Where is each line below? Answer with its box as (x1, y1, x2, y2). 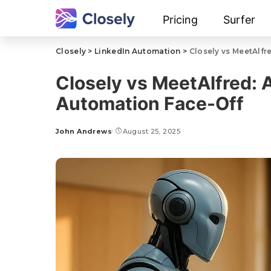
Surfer (223, 13, 256, 26)
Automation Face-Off (56, 93, 244, 114)
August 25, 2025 (122, 127, 181, 135)
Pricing (163, 13, 198, 26)
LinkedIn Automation (94, 47, 181, 56)
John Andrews (56, 127, 113, 135)
